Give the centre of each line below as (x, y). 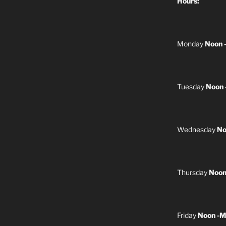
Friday (187, 215)
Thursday (193, 172)
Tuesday (191, 86)
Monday (191, 43)
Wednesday (197, 129)
